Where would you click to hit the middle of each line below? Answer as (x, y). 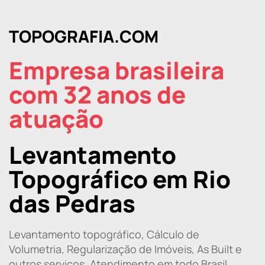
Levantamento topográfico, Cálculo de (104, 234)
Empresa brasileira (117, 70)
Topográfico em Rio (120, 179)
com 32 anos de (97, 94)
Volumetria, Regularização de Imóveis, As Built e (125, 249)
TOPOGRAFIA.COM (84, 36)
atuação (56, 118)
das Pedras (72, 203)
